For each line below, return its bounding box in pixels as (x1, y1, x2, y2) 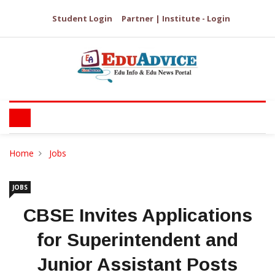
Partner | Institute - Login (122, 13, 230, 24)
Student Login (52, 13, 112, 24)
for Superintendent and (37, 230, 238, 250)
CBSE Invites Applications (23, 205, 252, 225)
